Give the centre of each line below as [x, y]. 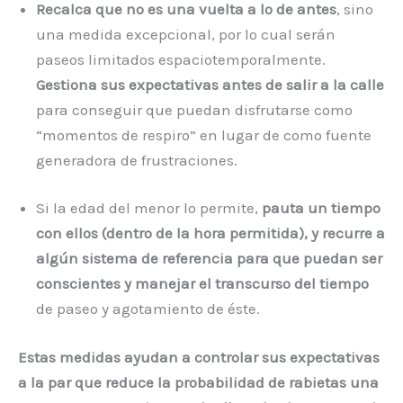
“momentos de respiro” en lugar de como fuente [204, 134]
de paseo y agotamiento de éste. [148, 309]
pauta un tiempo [319, 208]
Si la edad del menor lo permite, [147, 208]
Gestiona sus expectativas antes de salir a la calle [210, 84]
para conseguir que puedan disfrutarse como [194, 109]
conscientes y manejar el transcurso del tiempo [202, 284]
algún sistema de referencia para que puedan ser [209, 259]
